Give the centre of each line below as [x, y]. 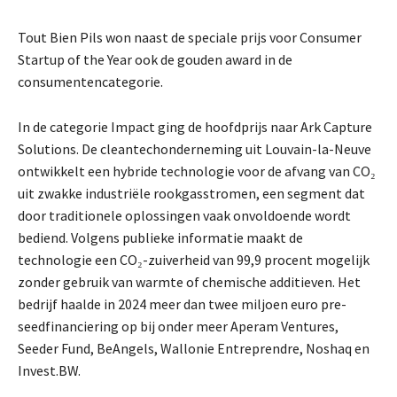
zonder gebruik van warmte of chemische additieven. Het [189, 282]
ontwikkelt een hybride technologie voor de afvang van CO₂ [197, 171]
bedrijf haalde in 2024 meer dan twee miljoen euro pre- [182, 304]
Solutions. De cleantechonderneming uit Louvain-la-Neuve [195, 149]
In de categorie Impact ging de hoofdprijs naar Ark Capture [195, 127]
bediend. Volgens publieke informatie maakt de [160, 238]
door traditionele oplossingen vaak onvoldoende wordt [184, 216]
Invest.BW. [49, 371]
